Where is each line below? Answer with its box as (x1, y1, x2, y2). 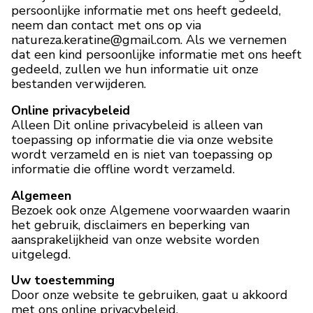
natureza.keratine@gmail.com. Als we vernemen (11, 31, 286, 48)
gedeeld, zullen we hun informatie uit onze (11, 60, 259, 78)
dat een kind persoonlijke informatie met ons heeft (11, 45, 302, 63)
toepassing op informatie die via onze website (11, 131, 273, 148)
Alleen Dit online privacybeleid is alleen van (11, 116, 263, 133)
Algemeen (11, 187, 71, 204)
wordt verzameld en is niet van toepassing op (11, 145, 272, 163)
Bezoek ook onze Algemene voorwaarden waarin (11, 201, 290, 219)
